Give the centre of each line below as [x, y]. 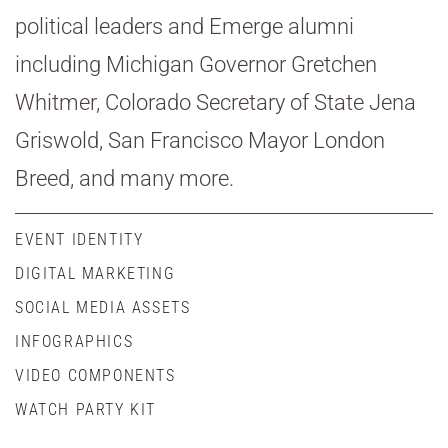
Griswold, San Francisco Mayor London [200, 140]
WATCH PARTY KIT [85, 409]
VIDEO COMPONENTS [95, 375]
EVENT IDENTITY [79, 239]
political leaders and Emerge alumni [184, 26]
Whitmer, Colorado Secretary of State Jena [215, 102]
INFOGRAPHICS [74, 341]
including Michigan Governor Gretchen [196, 64]
